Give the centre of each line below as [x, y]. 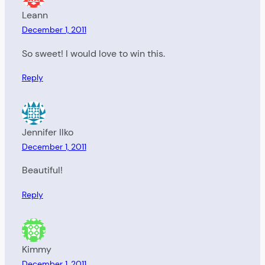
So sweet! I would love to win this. [93, 53]
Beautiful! [42, 170]
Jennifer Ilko [47, 132]
